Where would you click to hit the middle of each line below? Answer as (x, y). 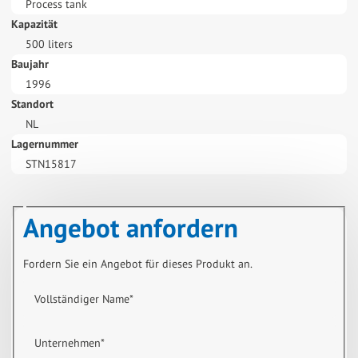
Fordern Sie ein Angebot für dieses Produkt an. (137, 263)
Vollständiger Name (82, 298)
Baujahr (30, 64)
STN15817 (51, 163)
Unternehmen (67, 342)
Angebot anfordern (130, 227)
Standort (32, 103)
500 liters (49, 44)
